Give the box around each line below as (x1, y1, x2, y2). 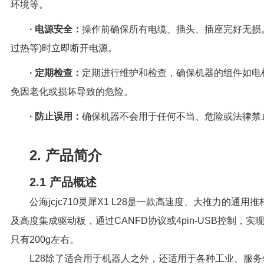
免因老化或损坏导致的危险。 (10, 87, 133, 97)
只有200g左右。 (10, 235, 79, 245)
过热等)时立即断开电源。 (10, 43, 117, 54)
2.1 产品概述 (29, 176, 97, 189)
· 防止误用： (29, 111, 82, 122)
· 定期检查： (29, 68, 82, 78)
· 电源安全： (29, 24, 82, 35)
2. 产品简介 (29, 147, 102, 164)
